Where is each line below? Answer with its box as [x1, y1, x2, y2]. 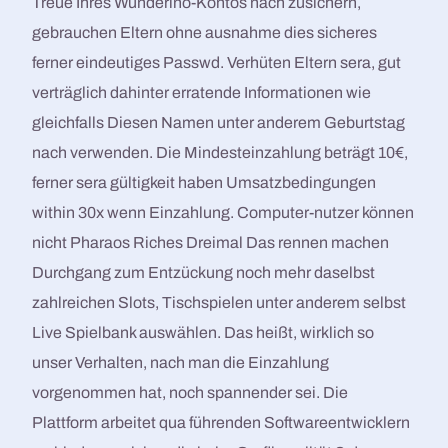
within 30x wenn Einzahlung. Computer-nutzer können [32, 204, 415, 221]
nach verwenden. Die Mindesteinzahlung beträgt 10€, [32, 144, 409, 161]
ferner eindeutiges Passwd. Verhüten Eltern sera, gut [32, 54, 402, 71]
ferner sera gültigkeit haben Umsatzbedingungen [32, 174, 377, 191]
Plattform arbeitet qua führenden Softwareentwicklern [32, 414, 411, 431]
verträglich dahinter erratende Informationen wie [32, 84, 372, 101]
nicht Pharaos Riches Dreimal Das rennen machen [32, 234, 390, 251]
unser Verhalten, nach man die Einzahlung [32, 354, 330, 371]
